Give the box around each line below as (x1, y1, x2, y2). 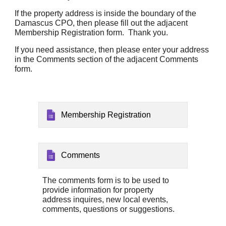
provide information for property (42, 185, 154, 194)
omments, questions (46, 204, 121, 213)
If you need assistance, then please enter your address (15, 45, 209, 54)
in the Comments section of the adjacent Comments (15, 55, 199, 64)
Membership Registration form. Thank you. (15, 28, 168, 37)
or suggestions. (120, 204, 177, 213)
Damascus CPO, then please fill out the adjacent (15, 19, 188, 27)
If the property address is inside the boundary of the (15, 9, 197, 18)
